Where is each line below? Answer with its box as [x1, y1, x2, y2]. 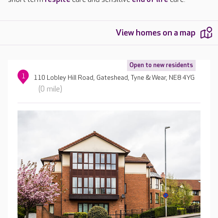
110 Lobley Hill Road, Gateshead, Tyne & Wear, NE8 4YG [34, 73, 195, 82]
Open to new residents [129, 61, 193, 69]
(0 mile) [38, 85, 63, 94]
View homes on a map [116, 28, 196, 38]
